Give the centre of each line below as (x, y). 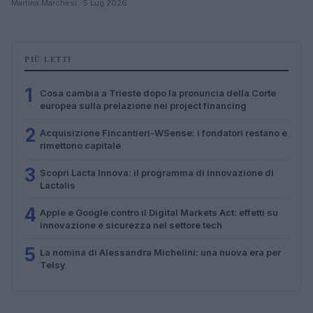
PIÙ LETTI (48, 59)
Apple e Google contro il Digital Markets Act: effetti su (159, 212)
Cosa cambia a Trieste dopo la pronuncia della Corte (158, 93)
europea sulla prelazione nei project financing (143, 105)
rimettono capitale (80, 145)
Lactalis (58, 185)
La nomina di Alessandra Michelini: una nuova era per (160, 252)
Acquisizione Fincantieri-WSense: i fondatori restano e (163, 132)
